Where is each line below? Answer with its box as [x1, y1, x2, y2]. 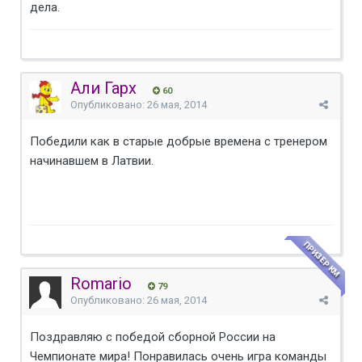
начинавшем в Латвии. [30, 153, 154, 168]
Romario [70, 273, 132, 293]
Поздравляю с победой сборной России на [30, 329, 276, 344]
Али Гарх [70, 78, 137, 98]
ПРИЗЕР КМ [301, 238, 342, 279]
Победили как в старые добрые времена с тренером [30, 133, 327, 149]
